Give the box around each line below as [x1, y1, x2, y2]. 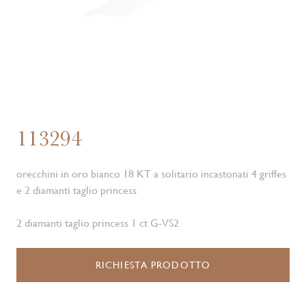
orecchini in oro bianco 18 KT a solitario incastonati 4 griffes [16, 167, 286, 180]
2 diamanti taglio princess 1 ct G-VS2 [16, 217, 179, 229]
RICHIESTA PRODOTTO [95, 260, 211, 270]
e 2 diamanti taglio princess [16, 184, 137, 197]
